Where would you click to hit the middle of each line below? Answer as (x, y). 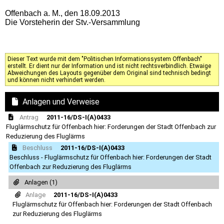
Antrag (29, 117)
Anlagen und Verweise (61, 101)
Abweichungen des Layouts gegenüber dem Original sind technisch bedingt (109, 73)
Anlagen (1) (41, 182)
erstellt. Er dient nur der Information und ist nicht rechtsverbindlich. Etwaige (109, 66)
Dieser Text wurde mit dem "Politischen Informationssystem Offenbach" (105, 59)
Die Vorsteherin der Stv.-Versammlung (72, 22)
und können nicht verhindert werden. (56, 80)
